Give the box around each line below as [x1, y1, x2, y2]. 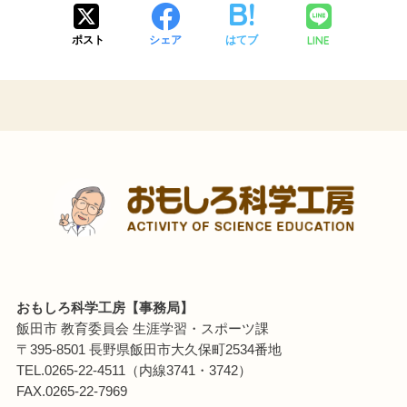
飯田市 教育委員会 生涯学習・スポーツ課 [15, 321, 269, 336]
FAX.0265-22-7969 [15, 383, 127, 399]
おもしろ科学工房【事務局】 [15, 300, 194, 315]
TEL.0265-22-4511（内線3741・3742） [15, 362, 252, 378]
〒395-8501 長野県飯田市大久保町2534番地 [15, 342, 282, 357]
